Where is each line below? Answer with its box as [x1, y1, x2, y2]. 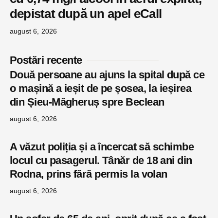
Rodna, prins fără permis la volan [10, 167, 167, 180]
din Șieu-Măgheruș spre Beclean [10, 95, 164, 108]
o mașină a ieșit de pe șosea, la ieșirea [10, 82, 192, 94]
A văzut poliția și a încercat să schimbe [10, 140, 194, 153]
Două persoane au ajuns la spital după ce [10, 68, 205, 81]
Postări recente [10, 54, 82, 66]
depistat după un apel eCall [10, 6, 162, 21]
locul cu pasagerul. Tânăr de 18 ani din [10, 154, 192, 166]
